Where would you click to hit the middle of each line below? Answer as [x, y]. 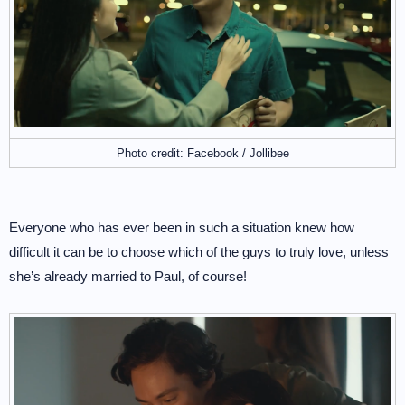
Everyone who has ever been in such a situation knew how [182, 227]
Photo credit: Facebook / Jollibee [202, 153]
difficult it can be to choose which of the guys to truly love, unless [199, 252]
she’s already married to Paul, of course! [128, 276]
